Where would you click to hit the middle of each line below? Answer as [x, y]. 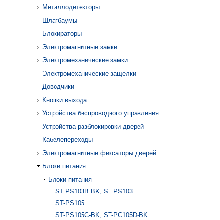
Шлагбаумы [60, 20]
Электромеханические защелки [89, 73]
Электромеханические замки [85, 60]
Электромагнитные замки [80, 47]
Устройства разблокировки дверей [93, 126]
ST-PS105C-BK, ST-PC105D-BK [102, 215]
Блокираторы [62, 34]
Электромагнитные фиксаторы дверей [99, 153]
